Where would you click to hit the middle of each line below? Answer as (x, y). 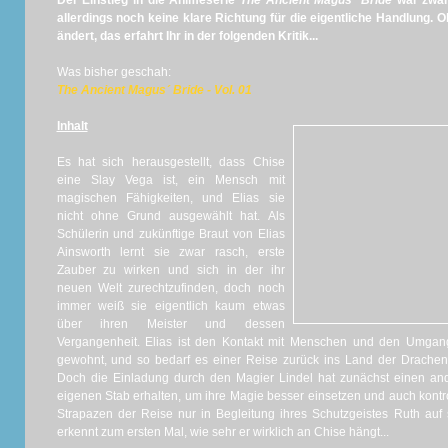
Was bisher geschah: (113, 72)
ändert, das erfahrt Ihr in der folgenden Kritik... (187, 36)
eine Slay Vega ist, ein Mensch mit (170, 180)
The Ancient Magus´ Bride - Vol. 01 (154, 90)
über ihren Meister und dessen (170, 324)
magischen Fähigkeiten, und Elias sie (170, 198)
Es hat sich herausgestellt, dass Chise (170, 162)
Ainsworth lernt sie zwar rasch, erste (170, 252)
